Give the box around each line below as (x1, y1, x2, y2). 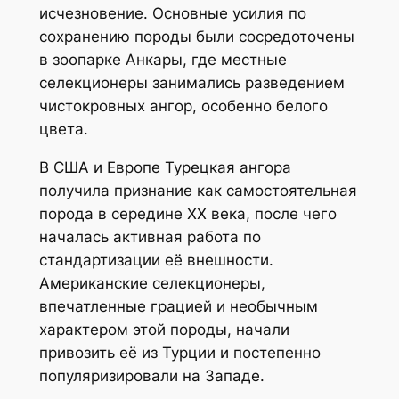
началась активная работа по (38, 228, 261, 247)
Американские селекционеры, (38, 274, 265, 293)
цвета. (38, 120, 88, 139)
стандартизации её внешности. (38, 251, 273, 270)
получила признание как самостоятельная (38, 182, 357, 200)
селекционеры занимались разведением (38, 74, 345, 93)
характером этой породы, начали (38, 321, 289, 339)
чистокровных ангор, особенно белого (38, 97, 328, 116)
